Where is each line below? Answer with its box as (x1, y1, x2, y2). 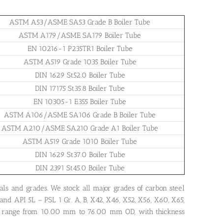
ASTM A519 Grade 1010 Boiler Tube (23, 137, 137, 146)
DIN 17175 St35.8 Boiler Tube (35, 84, 125, 93)
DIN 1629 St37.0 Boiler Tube (34, 150, 125, 160)
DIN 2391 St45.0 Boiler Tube (35, 164, 125, 173)
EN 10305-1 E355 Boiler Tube (33, 97, 126, 107)
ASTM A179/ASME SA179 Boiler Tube (19, 31, 141, 40)
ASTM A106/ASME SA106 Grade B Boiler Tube (4, 110, 156, 120)
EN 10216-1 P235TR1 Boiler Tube (27, 44, 133, 54)
